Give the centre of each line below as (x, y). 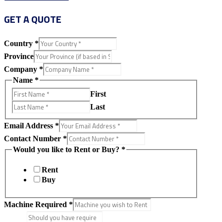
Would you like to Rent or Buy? (67, 149)
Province (19, 56)
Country (19, 44)
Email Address (29, 125)
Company (22, 69)
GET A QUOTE (33, 19)
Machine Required (36, 205)
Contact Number (33, 138)
